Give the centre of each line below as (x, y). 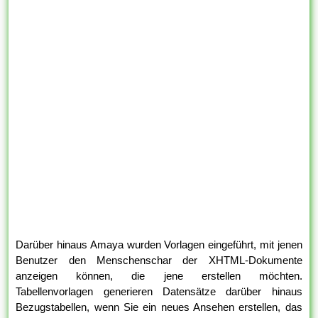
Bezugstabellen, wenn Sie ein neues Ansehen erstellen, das (159, 307)
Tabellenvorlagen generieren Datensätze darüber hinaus (159, 292)
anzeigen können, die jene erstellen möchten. (159, 276)
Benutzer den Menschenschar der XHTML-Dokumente (159, 261)
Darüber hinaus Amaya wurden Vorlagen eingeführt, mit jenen (159, 245)
